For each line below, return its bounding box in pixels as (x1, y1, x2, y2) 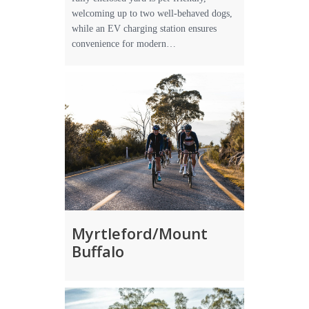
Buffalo (72, 241, 124, 261)
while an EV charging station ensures (72, 23, 217, 34)
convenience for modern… (72, 39, 176, 49)
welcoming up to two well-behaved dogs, (72, 8, 232, 19)
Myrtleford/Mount (72, 223, 208, 243)
